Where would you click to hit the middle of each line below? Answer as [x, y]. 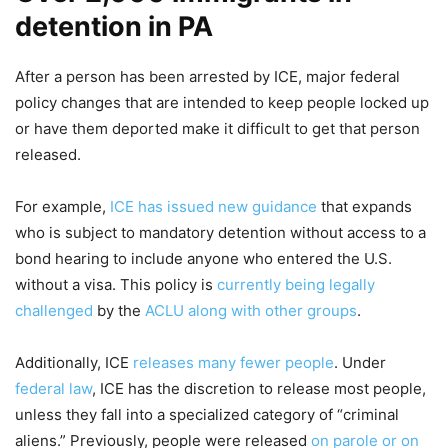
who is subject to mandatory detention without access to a [220, 233]
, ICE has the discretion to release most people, [259, 389]
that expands [364, 207]
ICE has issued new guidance [213, 207]
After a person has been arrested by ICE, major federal [207, 77]
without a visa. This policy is [116, 285]
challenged [54, 311]
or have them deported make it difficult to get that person [217, 129]
